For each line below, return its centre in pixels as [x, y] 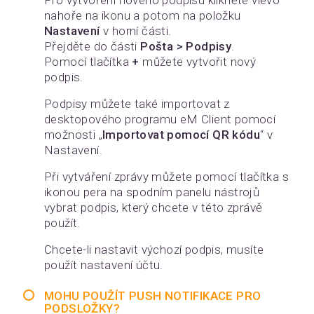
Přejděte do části [93, 46]
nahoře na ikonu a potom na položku [143, 15]
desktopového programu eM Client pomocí [160, 119]
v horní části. [136, 31]
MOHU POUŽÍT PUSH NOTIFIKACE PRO [153, 296]
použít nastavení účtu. [104, 265]
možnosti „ [73, 135]
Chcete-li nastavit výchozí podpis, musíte [154, 250]
